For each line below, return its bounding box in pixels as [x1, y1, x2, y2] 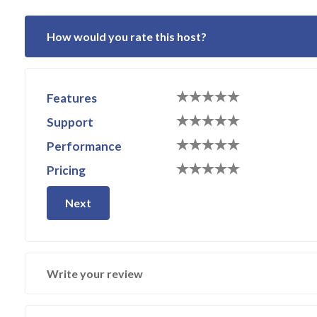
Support [47, 115, 93, 130]
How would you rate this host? [47, 30, 207, 44]
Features [47, 91, 97, 106]
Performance [47, 139, 122, 154]
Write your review [47, 267, 143, 281]
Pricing [47, 163, 86, 178]
